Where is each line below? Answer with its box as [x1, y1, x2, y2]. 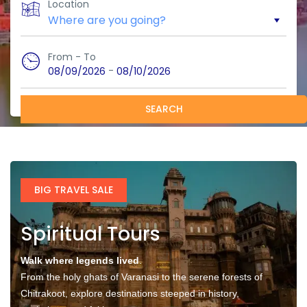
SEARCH [145, 102, 183, 116]
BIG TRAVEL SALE [34, 183, 113, 197]
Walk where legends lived [21, 255, 139, 266]
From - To [48, 50, 96, 64]
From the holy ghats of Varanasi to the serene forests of [21, 271, 262, 282]
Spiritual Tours [21, 221, 160, 247]
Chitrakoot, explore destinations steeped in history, [21, 288, 239, 299]
